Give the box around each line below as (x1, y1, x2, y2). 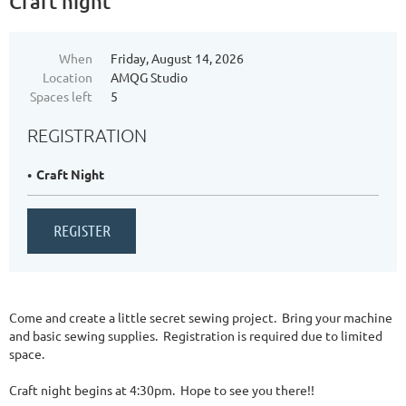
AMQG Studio (111, 69, 188, 86)
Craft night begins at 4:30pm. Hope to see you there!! (9, 382, 314, 399)
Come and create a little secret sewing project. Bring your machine (9, 309, 392, 326)
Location (43, 69, 92, 86)
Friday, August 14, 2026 (111, 50, 244, 67)
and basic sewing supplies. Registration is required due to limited (9, 327, 382, 344)
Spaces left (30, 88, 92, 105)
